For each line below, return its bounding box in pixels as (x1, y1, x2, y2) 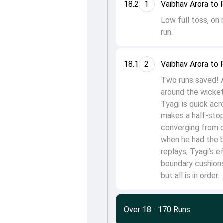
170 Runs (157, 205, 190, 215)
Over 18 (123, 205, 151, 215)
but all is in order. (160, 171, 219, 181)
